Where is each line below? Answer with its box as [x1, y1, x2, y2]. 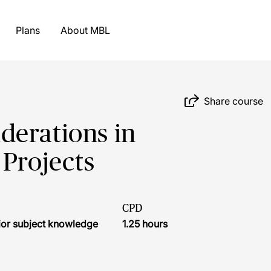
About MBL [90, 24, 110, 36]
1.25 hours [122, 218, 168, 230]
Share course [204, 94, 264, 107]
